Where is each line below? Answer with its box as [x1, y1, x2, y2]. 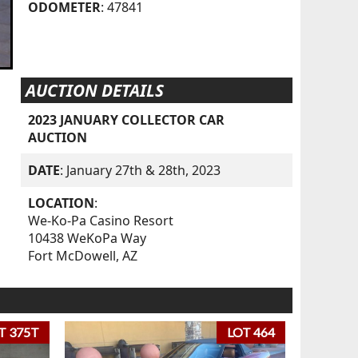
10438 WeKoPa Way [28, 229, 147, 248]
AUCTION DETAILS [25, 79, 164, 102]
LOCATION [28, 194, 95, 213]
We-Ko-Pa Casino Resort [28, 212, 174, 230]
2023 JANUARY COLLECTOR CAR [28, 110, 225, 129]
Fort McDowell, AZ [28, 247, 138, 265]
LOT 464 [227, 324, 276, 340]
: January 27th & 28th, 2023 [60, 161, 221, 179]
